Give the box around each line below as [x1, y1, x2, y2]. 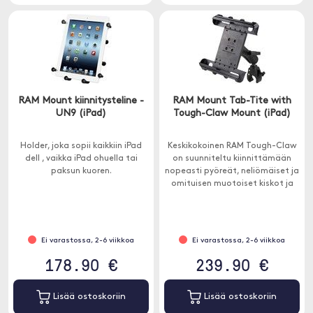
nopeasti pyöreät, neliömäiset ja [165, 167, 299, 175]
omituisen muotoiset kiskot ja [170, 180, 293, 188]
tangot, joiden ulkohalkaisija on [167, 192, 297, 201]
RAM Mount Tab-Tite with [173, 96, 291, 106]
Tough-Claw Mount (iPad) [173, 108, 291, 119]
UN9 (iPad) [56, 108, 106, 119]
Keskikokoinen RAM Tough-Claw [167, 142, 297, 150]
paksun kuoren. [50, 167, 112, 175]
